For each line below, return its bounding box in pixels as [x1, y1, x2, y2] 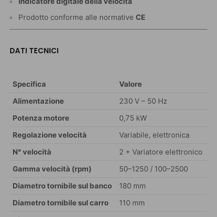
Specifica [13, 79, 46, 89]
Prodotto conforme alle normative [18, 12, 136, 22]
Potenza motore [13, 113, 69, 123]
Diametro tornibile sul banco [13, 181, 112, 190]
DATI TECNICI [10, 45, 59, 56]
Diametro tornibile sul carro [13, 198, 108, 207]
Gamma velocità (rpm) [13, 164, 92, 173]
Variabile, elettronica [119, 130, 189, 139]
